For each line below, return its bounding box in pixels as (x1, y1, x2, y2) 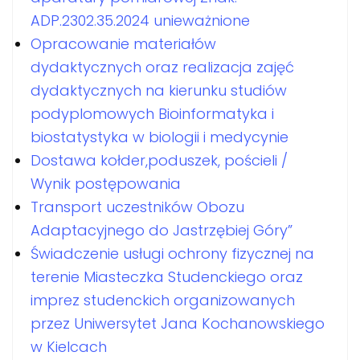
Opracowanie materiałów (31, 33, 216, 54)
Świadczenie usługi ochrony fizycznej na (31, 243, 314, 264)
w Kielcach (31, 336, 107, 357)
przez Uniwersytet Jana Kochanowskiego (31, 313, 325, 333)
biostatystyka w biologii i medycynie (31, 126, 288, 147)
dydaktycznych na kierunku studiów (31, 80, 287, 100)
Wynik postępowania (31, 173, 181, 194)
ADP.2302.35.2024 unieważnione (31, 10, 250, 31)
